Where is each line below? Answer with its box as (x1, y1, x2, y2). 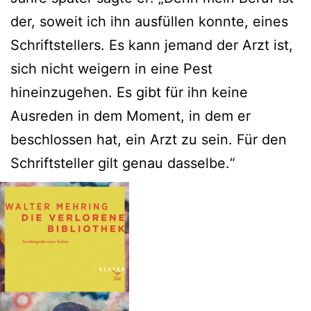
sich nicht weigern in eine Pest (10, 60, 212, 77)
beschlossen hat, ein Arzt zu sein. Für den (10, 131, 287, 148)
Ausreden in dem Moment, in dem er (10, 107, 251, 124)
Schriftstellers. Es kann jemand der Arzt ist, (10, 36, 293, 53)
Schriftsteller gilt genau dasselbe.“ (10, 154, 235, 171)
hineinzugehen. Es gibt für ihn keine (10, 83, 248, 101)
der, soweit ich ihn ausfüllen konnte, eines (10, 12, 288, 30)
